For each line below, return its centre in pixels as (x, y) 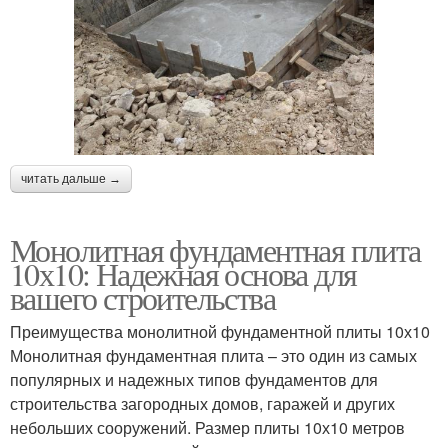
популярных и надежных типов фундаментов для (194, 379)
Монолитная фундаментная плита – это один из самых (213, 355)
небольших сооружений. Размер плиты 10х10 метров (207, 427)
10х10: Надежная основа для (183, 273)
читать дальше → (71, 178)
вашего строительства (142, 297)
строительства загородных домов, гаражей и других (202, 403)
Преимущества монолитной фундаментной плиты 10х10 (220, 331)
